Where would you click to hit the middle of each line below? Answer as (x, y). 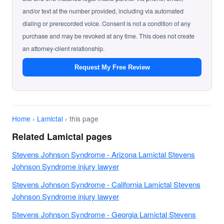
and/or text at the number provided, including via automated (103, 11)
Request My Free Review (112, 67)
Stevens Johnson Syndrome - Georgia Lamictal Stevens (104, 214)
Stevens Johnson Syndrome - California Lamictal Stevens (106, 184)
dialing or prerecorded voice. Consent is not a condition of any (106, 24)
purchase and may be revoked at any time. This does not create (108, 36)
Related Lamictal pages (62, 136)
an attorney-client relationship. (63, 49)
